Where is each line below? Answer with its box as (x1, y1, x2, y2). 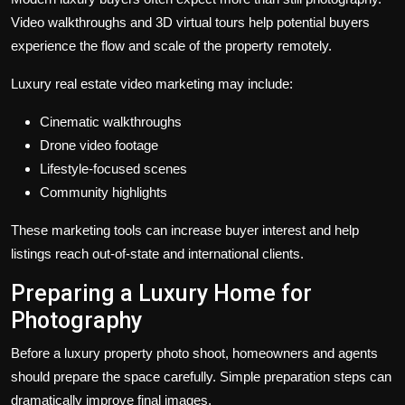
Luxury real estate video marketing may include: (11, 75, 293, 91)
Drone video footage (40, 137, 158, 153)
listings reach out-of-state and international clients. (11, 245, 304, 261)
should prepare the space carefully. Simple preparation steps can (11, 368, 391, 384)
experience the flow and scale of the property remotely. (11, 37, 332, 53)
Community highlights (40, 184, 167, 200)
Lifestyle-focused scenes (40, 160, 187, 176)
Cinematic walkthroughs (40, 113, 182, 129)
